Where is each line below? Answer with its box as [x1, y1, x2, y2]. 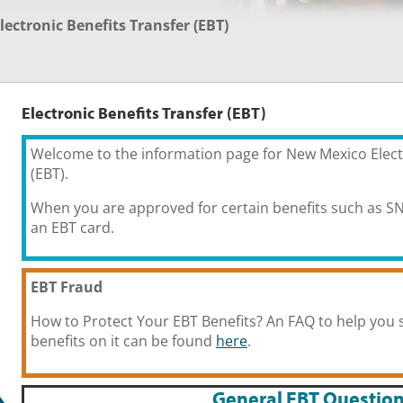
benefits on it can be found [31, 331, 216, 352]
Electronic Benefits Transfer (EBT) [22, 103, 266, 124]
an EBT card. [31, 218, 114, 238]
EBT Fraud [31, 277, 103, 298]
